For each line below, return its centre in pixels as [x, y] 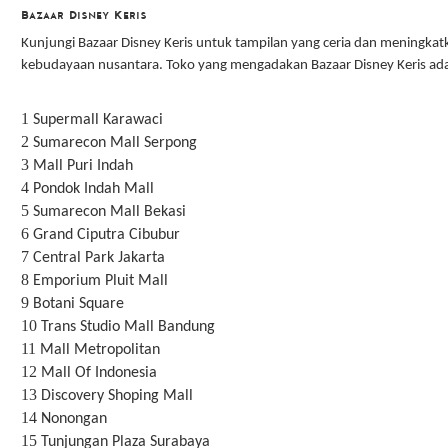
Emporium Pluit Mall [100, 280]
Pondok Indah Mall [93, 188]
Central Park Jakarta [98, 257]
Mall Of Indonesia [98, 372]
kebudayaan [59, 65]
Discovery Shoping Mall [116, 395]
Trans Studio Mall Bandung [127, 326]
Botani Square [78, 303]
